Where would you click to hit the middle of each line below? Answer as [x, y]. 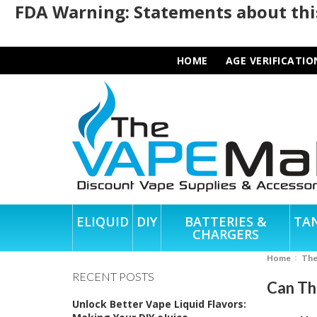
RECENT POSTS [113, 276]
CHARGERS [225, 234]
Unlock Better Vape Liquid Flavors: [159, 304]
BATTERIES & [225, 221]
